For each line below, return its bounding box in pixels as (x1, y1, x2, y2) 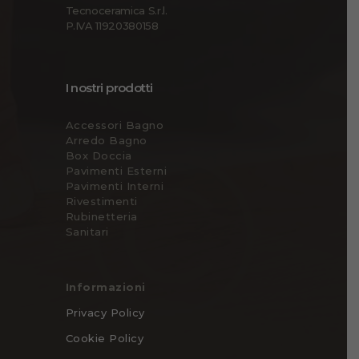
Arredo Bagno (65, 134, 147, 147)
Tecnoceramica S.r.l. (65, 3, 167, 17)
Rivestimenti (65, 195, 138, 208)
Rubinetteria (65, 210, 138, 224)
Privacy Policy (65, 305, 145, 319)
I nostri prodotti (65, 79, 153, 95)
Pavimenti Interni (65, 179, 163, 193)
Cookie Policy (65, 331, 143, 345)
